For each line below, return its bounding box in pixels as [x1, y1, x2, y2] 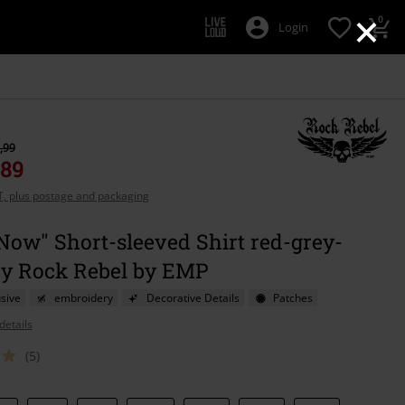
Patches [272, 290, 313, 306]
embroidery [53, 290, 113, 306]
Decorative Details [146, 290, 240, 306]
